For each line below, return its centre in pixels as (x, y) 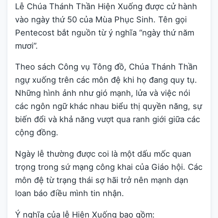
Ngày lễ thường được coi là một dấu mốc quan (103, 154)
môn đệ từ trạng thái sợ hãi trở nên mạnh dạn (102, 180)
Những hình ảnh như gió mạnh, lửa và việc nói (103, 93)
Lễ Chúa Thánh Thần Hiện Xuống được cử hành (106, 6)
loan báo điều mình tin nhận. (70, 193)
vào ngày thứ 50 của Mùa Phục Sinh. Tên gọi (101, 19)
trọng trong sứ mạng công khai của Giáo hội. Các (109, 167)
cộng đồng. (37, 133)
